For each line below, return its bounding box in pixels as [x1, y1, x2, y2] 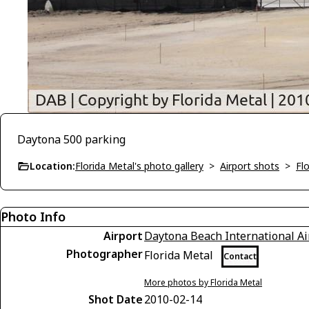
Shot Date [88, 292, 143, 307]
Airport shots [220, 159, 279, 172]
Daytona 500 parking [17, 132, 126, 147]
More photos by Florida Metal [144, 277, 262, 288]
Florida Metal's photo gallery [75, 159, 203, 172]
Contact [223, 250, 257, 262]
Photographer [66, 246, 143, 261]
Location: [30, 159, 75, 172]
